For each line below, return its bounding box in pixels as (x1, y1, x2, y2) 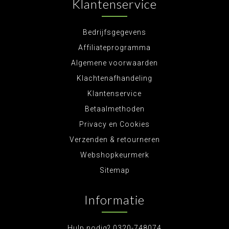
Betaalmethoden (84, 105, 145, 113)
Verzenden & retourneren (69, 135, 160, 144)
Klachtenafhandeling (77, 74, 152, 82)
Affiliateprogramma (78, 43, 151, 52)
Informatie (84, 192, 145, 207)
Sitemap (99, 166, 130, 174)
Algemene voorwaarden (71, 59, 158, 67)
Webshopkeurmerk (80, 151, 149, 159)
